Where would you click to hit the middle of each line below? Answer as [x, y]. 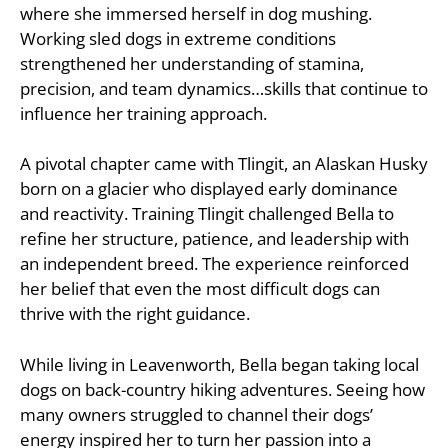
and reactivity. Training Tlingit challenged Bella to [207, 214]
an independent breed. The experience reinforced [214, 264]
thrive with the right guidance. [135, 314]
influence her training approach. [143, 113]
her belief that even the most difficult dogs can [200, 289]
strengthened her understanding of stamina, [192, 63]
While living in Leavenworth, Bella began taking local [219, 364]
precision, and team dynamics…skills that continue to [224, 88]
